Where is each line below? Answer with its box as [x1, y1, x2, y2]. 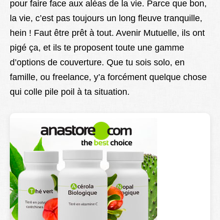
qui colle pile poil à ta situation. [10, 86, 130, 97]
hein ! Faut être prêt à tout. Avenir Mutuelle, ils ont [10, 27, 205, 38]
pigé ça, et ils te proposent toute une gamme [10, 42, 184, 53]
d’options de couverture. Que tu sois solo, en [10, 57, 185, 67]
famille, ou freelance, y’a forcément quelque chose [10, 72, 207, 82]
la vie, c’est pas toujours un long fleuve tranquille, [10, 13, 202, 23]
